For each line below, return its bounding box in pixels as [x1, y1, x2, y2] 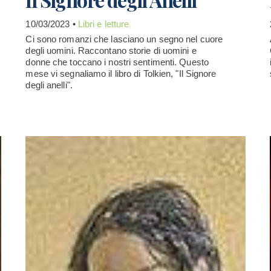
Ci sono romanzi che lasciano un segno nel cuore [25, 34, 223, 44]
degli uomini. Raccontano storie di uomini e [25, 45, 197, 56]
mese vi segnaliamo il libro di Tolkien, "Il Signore [25, 68, 217, 79]
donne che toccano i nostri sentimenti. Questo [25, 57, 209, 67]
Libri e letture [77, 19, 129, 29]
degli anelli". [25, 80, 73, 90]
